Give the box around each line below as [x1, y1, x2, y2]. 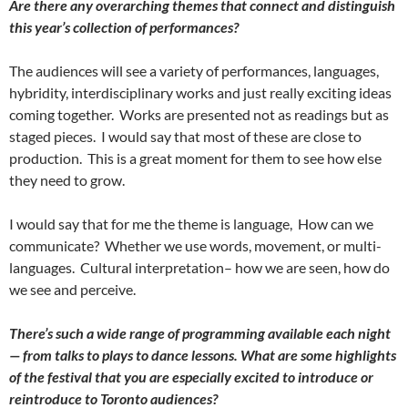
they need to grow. [9, 171, 125, 189]
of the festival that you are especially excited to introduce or [9, 368, 373, 385]
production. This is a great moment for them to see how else [9, 149, 382, 167]
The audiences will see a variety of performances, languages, [9, 62, 379, 79]
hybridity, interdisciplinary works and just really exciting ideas [9, 84, 392, 101]
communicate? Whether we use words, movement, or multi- [9, 237, 382, 254]
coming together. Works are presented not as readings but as [9, 106, 389, 123]
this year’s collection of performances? [9, 18, 239, 36]
